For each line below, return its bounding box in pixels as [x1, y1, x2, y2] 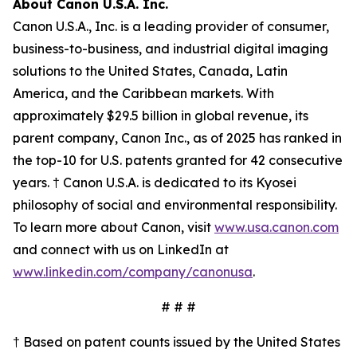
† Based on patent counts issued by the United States [13, 334, 340, 350]
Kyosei [256, 175, 296, 190]
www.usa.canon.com [214, 219, 339, 235]
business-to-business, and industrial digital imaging [13, 41, 328, 57]
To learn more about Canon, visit [13, 219, 214, 235]
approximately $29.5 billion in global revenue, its [13, 108, 308, 124]
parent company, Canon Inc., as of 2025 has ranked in [13, 130, 342, 146]
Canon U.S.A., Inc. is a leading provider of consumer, [13, 18, 329, 34]
